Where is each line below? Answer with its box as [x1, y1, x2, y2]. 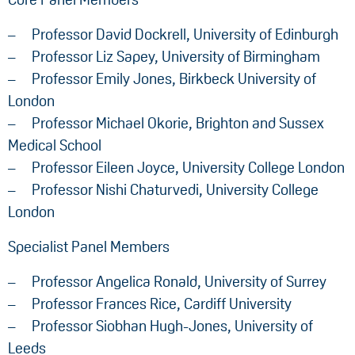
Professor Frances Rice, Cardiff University [32, 296, 292, 313]
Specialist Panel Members [8, 239, 170, 256]
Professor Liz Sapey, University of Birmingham [32, 48, 320, 66]
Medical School [8, 137, 101, 155]
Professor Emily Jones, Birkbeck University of [32, 71, 316, 88]
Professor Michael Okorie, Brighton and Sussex [32, 115, 324, 132]
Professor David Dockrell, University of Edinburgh [32, 26, 338, 44]
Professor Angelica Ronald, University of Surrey [32, 273, 326, 291]
